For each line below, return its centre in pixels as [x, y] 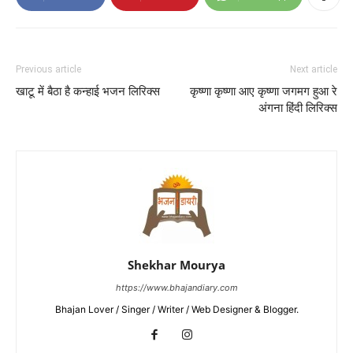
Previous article [48, 69]
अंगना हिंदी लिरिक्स [298, 108]
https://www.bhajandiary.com [176, 287]
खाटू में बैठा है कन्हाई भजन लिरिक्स [88, 91]
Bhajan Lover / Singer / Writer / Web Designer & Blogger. [176, 309]
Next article [314, 69]
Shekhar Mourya [176, 264]
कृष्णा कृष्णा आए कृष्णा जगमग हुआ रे [264, 91]
